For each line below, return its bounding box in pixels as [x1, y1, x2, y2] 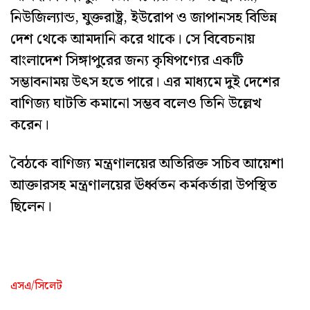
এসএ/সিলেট [10, 277, 62, 295]
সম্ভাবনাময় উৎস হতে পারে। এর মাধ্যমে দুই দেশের [10, 70, 280, 94]
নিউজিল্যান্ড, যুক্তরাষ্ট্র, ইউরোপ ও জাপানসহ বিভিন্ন [10, 6, 277, 30]
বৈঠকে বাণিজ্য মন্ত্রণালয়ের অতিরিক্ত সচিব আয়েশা [10, 152, 284, 176]
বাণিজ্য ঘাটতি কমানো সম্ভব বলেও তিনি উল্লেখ [10, 91, 262, 116]
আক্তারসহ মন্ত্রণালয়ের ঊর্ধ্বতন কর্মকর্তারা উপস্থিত [10, 173, 277, 197]
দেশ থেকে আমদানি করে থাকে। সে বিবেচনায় [10, 27, 255, 51]
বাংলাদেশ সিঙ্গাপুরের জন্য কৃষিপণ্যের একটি [10, 48, 244, 73]
